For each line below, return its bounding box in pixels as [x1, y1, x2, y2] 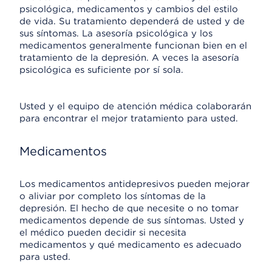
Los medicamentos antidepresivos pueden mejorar [19, 178, 250, 189]
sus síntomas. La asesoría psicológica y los [19, 28, 212, 39]
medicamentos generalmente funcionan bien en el [19, 40, 247, 51]
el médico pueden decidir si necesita [19, 227, 186, 238]
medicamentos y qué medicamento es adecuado [19, 239, 242, 250]
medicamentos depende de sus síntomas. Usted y [19, 215, 244, 226]
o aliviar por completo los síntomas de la [19, 191, 206, 202]
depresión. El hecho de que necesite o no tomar [19, 203, 239, 214]
